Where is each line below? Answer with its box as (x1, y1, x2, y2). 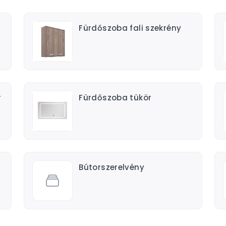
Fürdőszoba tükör (79, 92, 152, 103)
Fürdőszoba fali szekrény (79, 23, 182, 33)
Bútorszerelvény (79, 162, 144, 173)
